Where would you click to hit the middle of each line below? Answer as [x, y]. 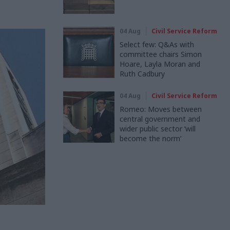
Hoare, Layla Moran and [160, 64]
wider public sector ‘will [158, 129]
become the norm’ [150, 138]
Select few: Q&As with [157, 44]
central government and [160, 119]
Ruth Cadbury [142, 74]
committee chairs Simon [161, 54]
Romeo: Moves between [161, 109]
